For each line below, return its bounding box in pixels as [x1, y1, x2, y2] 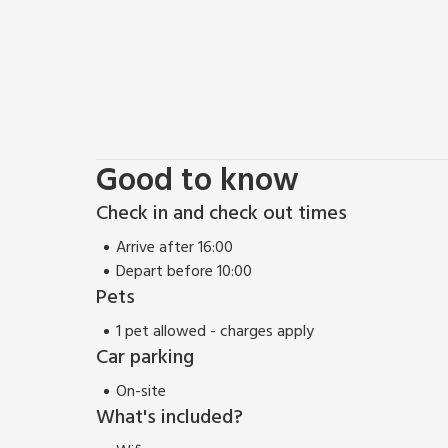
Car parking [96, 341, 194, 374]
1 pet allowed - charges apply [116, 318, 314, 345]
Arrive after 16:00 [116, 234, 233, 261]
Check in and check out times [96, 197, 347, 230]
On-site [116, 378, 166, 405]
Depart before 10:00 [116, 258, 252, 285]
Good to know [96, 155, 299, 207]
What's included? [96, 401, 243, 434]
